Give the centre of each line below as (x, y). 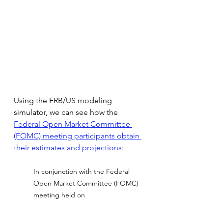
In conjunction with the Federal (82, 171)
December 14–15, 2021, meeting (84, 206)
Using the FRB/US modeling (64, 100)
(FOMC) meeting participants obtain (78, 136)
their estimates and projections (68, 147)
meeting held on (59, 195)
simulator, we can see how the (66, 112)
